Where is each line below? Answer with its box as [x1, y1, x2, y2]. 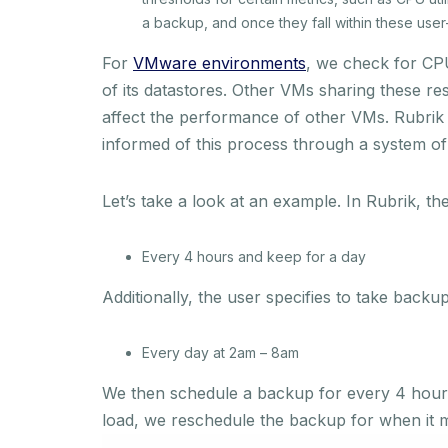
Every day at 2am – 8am [142, 343, 299, 361]
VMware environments [133, 52, 306, 73]
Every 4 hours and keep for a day [142, 247, 366, 265]
